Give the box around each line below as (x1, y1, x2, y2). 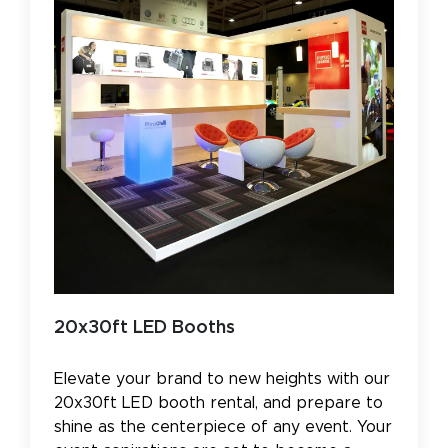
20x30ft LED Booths (54, 318, 235, 337)
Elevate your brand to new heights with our (54, 370, 390, 387)
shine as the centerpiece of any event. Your (54, 418, 392, 435)
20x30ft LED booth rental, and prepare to (54, 394, 383, 411)
